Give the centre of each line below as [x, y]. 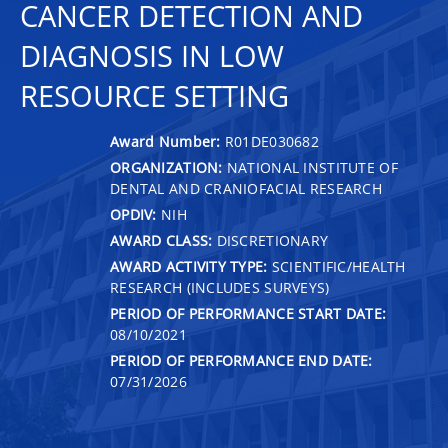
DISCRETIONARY [270, 240]
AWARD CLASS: [161, 240]
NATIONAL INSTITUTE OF [310, 167]
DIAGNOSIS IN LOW [152, 56]
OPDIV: [133, 214]
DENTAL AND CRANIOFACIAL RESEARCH [246, 188]
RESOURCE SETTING [154, 96]
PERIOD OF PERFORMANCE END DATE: [241, 360]
